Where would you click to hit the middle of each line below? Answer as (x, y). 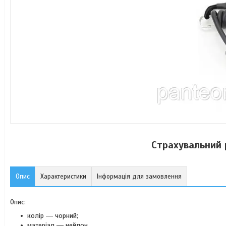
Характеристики (63, 177)
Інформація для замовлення (139, 177)
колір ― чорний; (53, 216)
